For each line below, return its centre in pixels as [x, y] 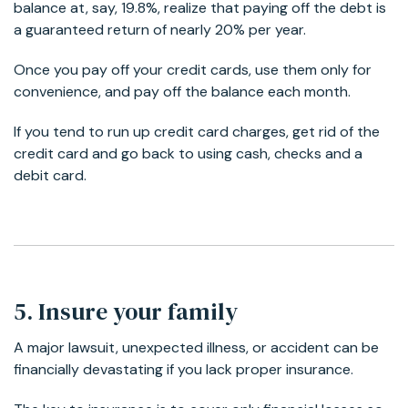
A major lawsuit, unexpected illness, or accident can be [196, 347]
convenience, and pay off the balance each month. [182, 91]
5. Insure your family [126, 311]
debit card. [50, 175]
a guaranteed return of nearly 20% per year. [160, 29]
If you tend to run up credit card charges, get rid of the [197, 131]
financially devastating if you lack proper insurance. [184, 369]
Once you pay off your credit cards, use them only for [193, 69]
